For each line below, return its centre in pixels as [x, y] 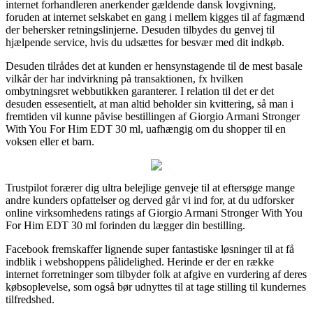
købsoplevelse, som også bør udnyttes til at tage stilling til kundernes [156, 286]
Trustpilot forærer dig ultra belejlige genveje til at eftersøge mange [150, 187]
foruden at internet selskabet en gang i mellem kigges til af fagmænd [155, 17]
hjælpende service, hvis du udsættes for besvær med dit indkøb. [145, 42]
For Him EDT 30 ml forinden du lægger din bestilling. [125, 225]
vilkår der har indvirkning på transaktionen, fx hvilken [124, 78]
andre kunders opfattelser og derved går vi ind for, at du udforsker [150, 200]
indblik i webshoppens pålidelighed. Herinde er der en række [140, 261]
